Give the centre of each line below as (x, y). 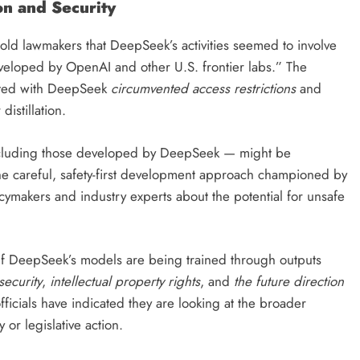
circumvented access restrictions (203, 89)
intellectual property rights (125, 282)
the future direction (289, 282)
